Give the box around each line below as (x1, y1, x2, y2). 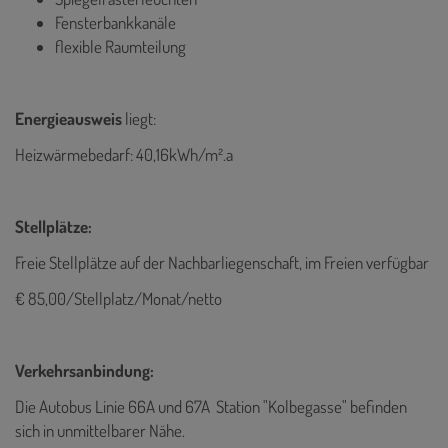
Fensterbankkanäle (55, 11, 179, 33)
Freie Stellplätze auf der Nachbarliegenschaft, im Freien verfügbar (15, 251, 429, 273)
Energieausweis (15, 107, 125, 129)
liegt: (125, 107, 156, 129)
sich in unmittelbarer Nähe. (15, 419, 185, 441)
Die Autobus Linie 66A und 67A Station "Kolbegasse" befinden (15, 395, 407, 417)
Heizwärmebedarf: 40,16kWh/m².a (15, 143, 233, 165)
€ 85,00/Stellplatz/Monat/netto (15, 287, 222, 309)
